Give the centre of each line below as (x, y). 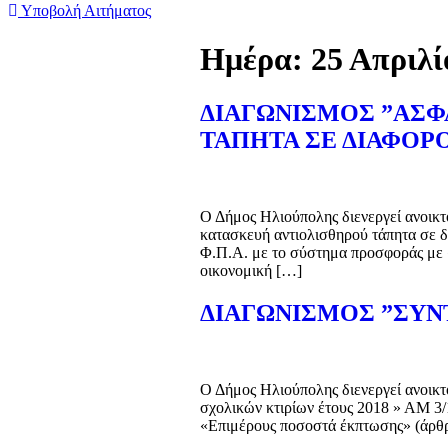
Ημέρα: (255, 59)
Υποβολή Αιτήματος (86, 10)
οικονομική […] (251, 270)
